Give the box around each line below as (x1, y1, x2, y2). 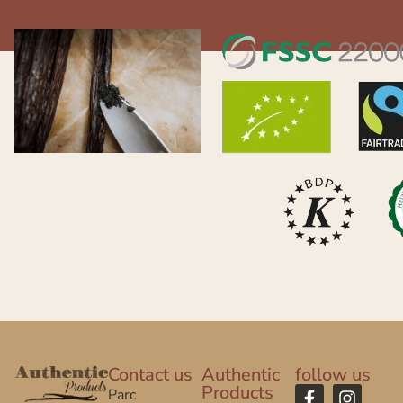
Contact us (108, 363, 193, 388)
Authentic (201, 363, 280, 388)
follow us (295, 363, 371, 388)
